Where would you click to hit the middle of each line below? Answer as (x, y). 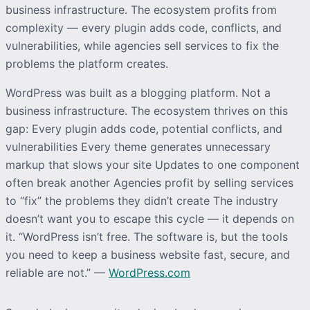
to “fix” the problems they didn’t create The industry (142, 200)
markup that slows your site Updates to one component (153, 164)
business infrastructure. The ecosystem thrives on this (147, 110)
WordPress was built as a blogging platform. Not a (138, 92)
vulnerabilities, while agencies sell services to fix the (142, 45)
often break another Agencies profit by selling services (149, 182)
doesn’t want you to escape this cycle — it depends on (150, 218)
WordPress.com (149, 272)
